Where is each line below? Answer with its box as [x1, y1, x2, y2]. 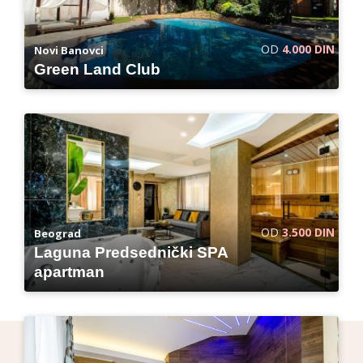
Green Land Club [34, 61, 160, 78]
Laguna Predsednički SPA [34, 244, 228, 261]
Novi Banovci [34, 43, 104, 58]
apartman [34, 263, 105, 280]
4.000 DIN [282, 41, 335, 57]
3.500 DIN [282, 224, 335, 240]
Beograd [34, 226, 81, 241]
